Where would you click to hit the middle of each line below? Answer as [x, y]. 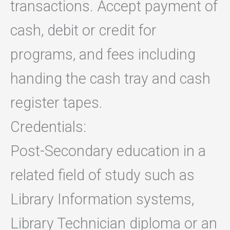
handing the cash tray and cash [110, 79]
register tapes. [56, 103]
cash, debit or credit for [83, 31]
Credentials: [48, 127]
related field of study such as [102, 175]
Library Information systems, [102, 199]
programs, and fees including [103, 55]
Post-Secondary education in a [108, 151]
